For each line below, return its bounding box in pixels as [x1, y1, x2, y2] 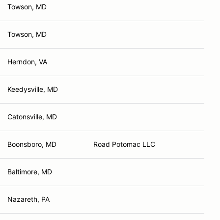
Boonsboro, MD [7, 140, 56, 148]
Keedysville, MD [7, 85, 58, 93]
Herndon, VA [7, 57, 47, 66]
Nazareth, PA [7, 195, 50, 203]
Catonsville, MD [7, 112, 57, 121]
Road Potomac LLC [93, 140, 155, 148]
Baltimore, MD [7, 167, 52, 176]
